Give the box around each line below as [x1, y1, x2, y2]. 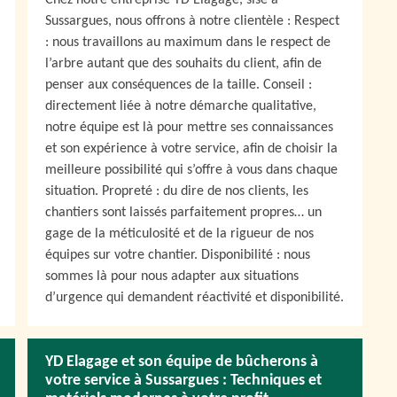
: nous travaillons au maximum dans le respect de [45, 35, 331, 50]
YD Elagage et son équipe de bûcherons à [45, 354, 318, 370]
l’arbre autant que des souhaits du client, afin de [45, 57, 322, 71]
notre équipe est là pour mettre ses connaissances [45, 121, 333, 135]
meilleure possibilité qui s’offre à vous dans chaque [45, 163, 338, 177]
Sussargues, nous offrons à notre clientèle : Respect [45, 14, 339, 28]
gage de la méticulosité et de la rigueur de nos [45, 227, 314, 241]
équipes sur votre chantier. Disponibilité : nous [45, 248, 310, 262]
